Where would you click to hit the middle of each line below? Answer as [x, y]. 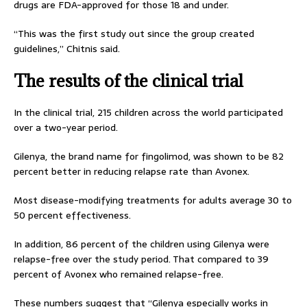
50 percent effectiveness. [72, 215]
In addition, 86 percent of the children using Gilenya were [142, 244]
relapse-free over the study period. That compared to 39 [141, 259]
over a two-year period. [66, 127]
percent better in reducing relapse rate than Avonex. [132, 171]
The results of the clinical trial [128, 81]
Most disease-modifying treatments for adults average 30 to [153, 200]
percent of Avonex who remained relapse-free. [119, 274]
